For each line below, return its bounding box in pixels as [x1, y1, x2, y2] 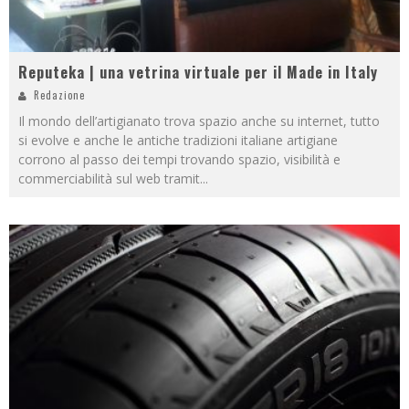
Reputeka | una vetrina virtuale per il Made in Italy [18, 60, 378, 83]
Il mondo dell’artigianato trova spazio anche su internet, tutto [18, 111, 380, 130]
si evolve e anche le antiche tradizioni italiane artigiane [18, 131, 338, 149]
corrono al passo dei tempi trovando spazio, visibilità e [18, 150, 341, 168]
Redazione [34, 87, 85, 102]
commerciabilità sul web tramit [18, 169, 200, 187]
